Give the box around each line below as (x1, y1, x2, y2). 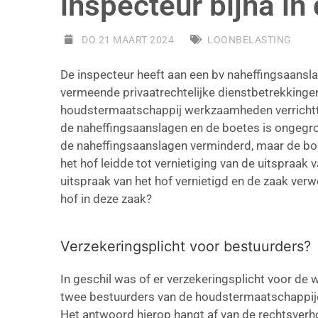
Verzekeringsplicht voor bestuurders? (60, 238, 311, 255)
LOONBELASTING (207, 34, 292, 45)
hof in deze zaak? (60, 192, 152, 206)
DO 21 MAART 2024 (82, 34, 174, 45)
